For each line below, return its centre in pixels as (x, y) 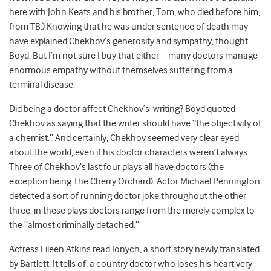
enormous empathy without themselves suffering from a (121, 70)
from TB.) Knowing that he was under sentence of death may (129, 27)
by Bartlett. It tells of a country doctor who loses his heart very (131, 264)
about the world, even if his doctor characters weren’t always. (129, 153)
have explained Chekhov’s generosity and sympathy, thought (129, 41)
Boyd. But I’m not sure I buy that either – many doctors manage (133, 56)
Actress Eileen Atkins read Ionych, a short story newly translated (134, 250)
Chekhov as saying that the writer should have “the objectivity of (135, 124)
